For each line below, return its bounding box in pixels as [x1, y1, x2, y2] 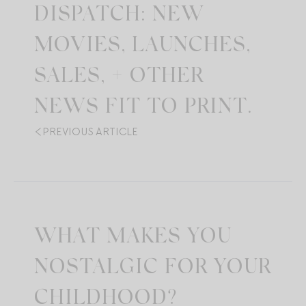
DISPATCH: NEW [34, 5, 204, 27]
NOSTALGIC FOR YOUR [34, 258, 271, 279]
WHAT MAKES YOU [34, 227, 232, 249]
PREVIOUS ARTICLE [42, 125, 138, 139]
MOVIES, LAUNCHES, [34, 36, 251, 57]
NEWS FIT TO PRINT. [34, 98, 252, 119]
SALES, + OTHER [34, 67, 204, 88]
